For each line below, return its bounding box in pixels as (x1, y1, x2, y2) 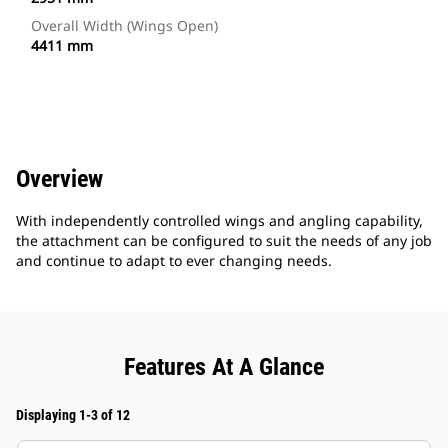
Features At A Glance (124, 353, 324, 382)
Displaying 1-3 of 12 (16, 407, 130, 424)
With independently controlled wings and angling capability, (16, 211, 423, 231)
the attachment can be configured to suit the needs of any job (16, 231, 432, 251)
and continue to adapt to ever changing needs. (16, 251, 332, 271)
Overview (16, 165, 103, 194)
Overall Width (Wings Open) (31, 16, 218, 36)
